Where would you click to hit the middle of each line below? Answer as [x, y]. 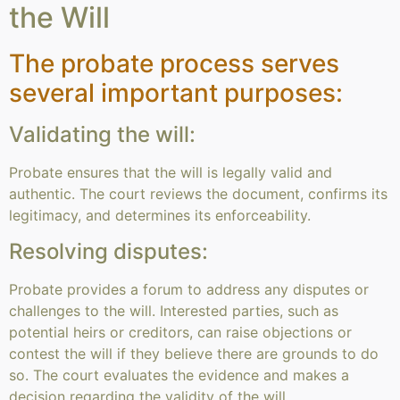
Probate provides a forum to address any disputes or [189, 289]
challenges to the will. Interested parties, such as [174, 310]
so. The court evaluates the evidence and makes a [179, 375]
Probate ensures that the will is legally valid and [171, 173]
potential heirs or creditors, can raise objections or [180, 332]
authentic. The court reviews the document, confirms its [198, 194]
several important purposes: [176, 93]
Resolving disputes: [108, 251]
